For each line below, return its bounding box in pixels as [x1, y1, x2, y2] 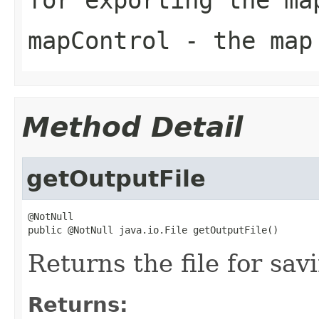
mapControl [28, 26, 170, 55]
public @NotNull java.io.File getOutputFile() [28, 224, 278, 236]
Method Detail [22, 110, 243, 143]
